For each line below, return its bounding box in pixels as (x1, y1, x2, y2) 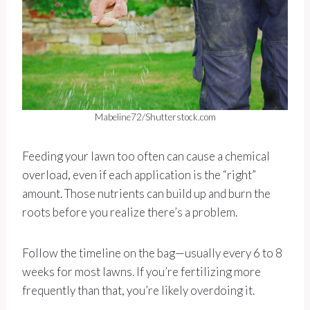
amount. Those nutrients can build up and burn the (22, 185, 271, 201)
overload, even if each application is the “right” (22, 167, 256, 182)
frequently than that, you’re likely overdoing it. (22, 282, 255, 298)
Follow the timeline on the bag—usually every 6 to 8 (22, 245, 282, 260)
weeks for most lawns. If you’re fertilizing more (22, 264, 261, 279)
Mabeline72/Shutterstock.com (94, 111, 216, 122)
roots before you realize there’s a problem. (22, 204, 237, 219)
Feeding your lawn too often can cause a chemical (22, 148, 270, 163)
